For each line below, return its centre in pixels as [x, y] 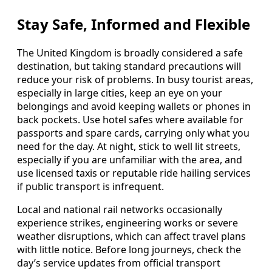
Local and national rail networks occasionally [120, 209]
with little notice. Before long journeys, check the [129, 249]
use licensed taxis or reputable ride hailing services [134, 173]
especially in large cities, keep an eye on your [120, 93]
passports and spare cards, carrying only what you [133, 133]
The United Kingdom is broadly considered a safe [130, 53]
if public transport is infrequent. [90, 186]
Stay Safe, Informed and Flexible [134, 24]
